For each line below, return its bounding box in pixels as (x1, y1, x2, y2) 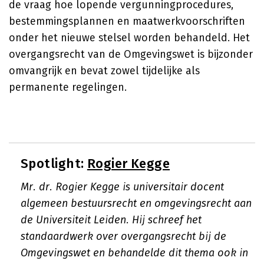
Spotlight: (21, 156, 87, 171)
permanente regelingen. (9, 81, 127, 94)
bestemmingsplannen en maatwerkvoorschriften (9, 15, 245, 28)
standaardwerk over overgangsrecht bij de (21, 230, 226, 243)
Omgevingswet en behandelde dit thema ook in (21, 246, 248, 259)
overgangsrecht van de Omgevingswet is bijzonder (9, 48, 253, 61)
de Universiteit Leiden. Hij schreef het (21, 213, 202, 226)
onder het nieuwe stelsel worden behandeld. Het (9, 31, 250, 44)
